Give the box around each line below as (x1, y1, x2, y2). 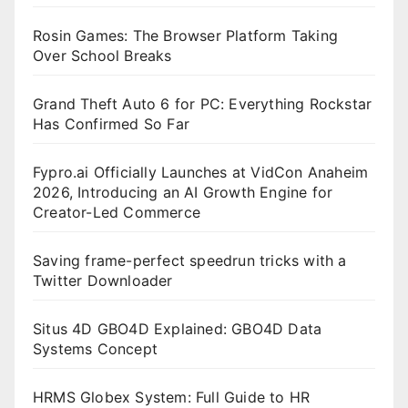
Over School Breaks (33, 46, 172, 65)
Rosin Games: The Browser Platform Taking (33, 25, 339, 45)
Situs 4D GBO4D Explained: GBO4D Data (33, 319, 322, 338)
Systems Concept (33, 339, 158, 358)
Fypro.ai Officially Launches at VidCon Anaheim (33, 162, 369, 181)
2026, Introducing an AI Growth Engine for (33, 182, 333, 201)
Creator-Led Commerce (33, 202, 200, 221)
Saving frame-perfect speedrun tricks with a (33, 250, 347, 270)
